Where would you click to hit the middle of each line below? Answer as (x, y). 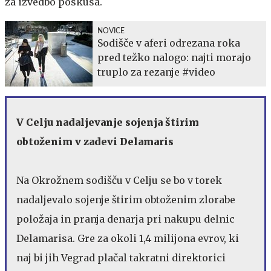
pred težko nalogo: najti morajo (174, 57)
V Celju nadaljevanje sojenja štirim (108, 122)
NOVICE (111, 31)
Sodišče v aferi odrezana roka (169, 43)
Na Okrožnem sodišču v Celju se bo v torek (119, 180)
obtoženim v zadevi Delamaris (95, 141)
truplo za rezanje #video (156, 72)
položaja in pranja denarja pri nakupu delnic (126, 219)
